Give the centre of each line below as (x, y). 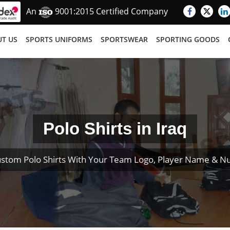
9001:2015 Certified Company (110, 12)
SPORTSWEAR (124, 39)
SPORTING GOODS (188, 39)
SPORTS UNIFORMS (59, 39)
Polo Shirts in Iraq (115, 129)
